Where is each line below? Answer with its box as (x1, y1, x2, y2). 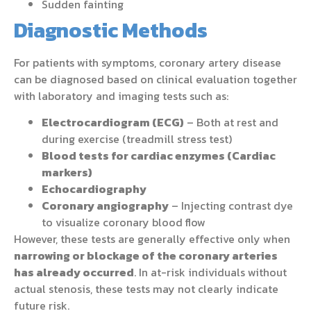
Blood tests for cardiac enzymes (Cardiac (42, 147, 276, 165)
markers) (42, 164, 92, 181)
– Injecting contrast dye (169, 197, 293, 215)
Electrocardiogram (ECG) (42, 114, 184, 131)
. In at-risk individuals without (134, 264, 287, 281)
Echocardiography (42, 180, 146, 198)
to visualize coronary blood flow (42, 214, 205, 231)
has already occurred (14, 264, 134, 281)
